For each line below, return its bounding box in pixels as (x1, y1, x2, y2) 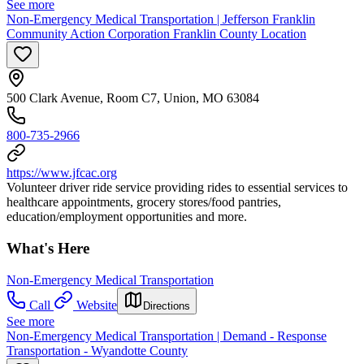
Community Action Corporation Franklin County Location (6, 27, 306, 41)
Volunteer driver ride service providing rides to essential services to (6, 180, 348, 195)
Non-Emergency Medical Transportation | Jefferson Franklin (6, 12, 315, 27)
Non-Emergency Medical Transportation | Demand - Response (6, 328, 327, 343)
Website (76, 297, 117, 312)
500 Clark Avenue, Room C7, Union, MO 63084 (6, 91, 259, 106)
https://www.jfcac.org (6, 166, 117, 180)
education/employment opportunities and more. (6, 210, 247, 224)
